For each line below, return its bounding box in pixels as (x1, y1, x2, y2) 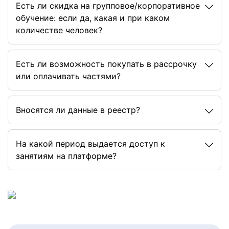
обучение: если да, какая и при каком (16, 13, 170, 23)
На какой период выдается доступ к (16, 139, 165, 149)
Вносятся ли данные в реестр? (16, 105, 140, 115)
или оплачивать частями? (16, 71, 121, 81)
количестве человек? (16, 25, 102, 35)
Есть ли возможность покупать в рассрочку (16, 59, 197, 69)
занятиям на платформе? (16, 151, 117, 161)
